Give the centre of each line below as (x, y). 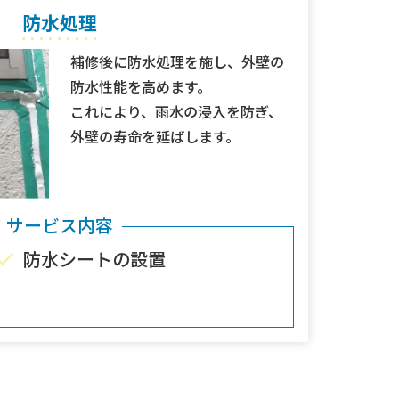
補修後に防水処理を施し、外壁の (177, 62)
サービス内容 (60, 225)
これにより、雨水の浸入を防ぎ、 (176, 112)
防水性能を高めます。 (141, 87)
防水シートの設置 (94, 259)
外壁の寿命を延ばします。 (155, 137)
